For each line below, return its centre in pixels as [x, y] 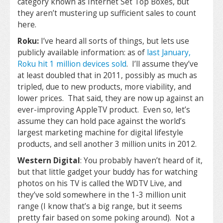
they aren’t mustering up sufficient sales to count [107, 13]
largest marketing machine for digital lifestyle [100, 132]
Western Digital [49, 160]
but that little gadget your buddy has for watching [108, 172]
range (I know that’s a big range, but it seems [100, 206]
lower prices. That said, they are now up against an [111, 98]
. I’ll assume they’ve [162, 64]
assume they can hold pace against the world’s [102, 121]
